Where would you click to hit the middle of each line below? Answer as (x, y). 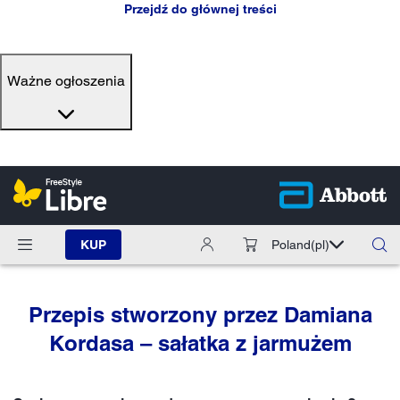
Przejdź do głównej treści (200, 9)
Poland (291, 244)
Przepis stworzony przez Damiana (200, 314)
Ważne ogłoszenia (66, 81)
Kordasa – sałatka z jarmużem (200, 342)
